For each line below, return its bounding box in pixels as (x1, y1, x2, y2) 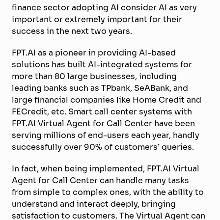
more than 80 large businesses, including (12, 70, 177, 82)
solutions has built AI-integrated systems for (12, 58, 192, 70)
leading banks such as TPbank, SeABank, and (12, 82, 188, 94)
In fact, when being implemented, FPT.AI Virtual (12, 162, 199, 174)
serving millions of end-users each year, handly (12, 129, 199, 141)
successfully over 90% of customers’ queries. (12, 140, 194, 153)
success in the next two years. (12, 25, 132, 37)
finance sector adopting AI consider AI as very (12, 1, 197, 13)
